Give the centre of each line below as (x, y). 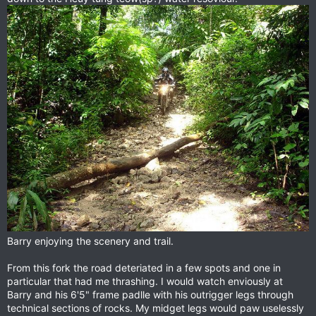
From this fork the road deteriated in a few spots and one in (144, 268)
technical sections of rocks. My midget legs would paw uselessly (156, 308)
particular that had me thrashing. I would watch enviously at (145, 281)
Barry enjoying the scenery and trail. (90, 241)
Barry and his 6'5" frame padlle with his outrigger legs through (150, 294)
